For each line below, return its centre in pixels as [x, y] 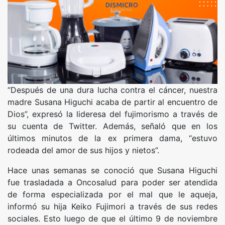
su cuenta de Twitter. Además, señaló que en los [113, 126]
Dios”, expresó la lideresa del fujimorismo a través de [113, 114]
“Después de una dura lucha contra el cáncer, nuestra [113, 90]
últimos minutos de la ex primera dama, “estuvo [113, 138]
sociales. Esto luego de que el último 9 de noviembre [113, 218]
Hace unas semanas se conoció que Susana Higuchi [113, 170]
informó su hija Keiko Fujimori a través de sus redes [113, 206]
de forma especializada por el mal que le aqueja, [113, 194]
